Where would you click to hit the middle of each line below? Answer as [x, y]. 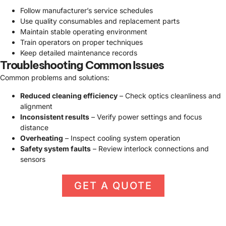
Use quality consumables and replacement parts [100, 21]
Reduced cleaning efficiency [69, 95]
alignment [36, 106]
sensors [33, 159]
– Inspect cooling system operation [122, 138]
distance [34, 127]
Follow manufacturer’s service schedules [87, 11]
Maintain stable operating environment [84, 32]
